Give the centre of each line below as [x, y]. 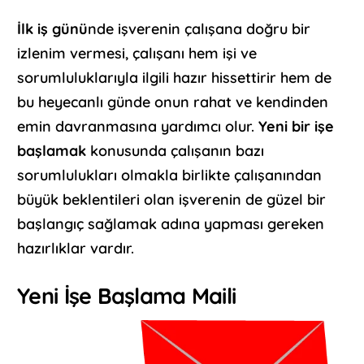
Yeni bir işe [297, 127]
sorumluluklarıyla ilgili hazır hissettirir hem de [175, 78]
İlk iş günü [53, 29]
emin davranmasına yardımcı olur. [138, 127]
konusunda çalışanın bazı [175, 151]
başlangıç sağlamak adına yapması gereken [171, 224]
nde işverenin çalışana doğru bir [199, 29]
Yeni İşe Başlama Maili [127, 296]
